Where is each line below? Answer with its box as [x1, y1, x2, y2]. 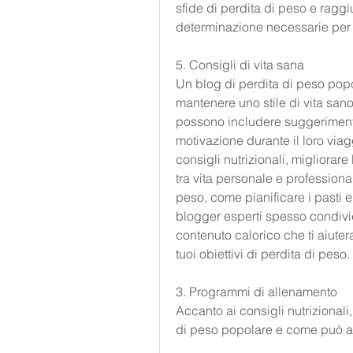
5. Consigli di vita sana [176, 57, 304, 73]
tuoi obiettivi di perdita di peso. [176, 246, 350, 262]
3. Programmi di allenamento [176, 284, 337, 300]
